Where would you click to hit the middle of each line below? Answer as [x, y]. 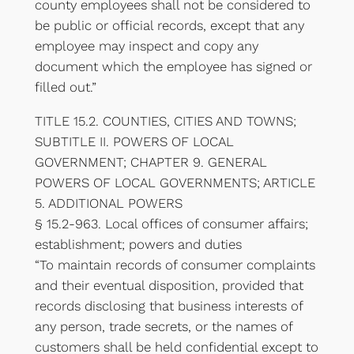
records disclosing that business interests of [168, 306]
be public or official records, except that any [169, 26]
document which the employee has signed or [173, 67]
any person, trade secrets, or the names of [163, 327]
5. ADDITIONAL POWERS [108, 203]
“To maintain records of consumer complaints [175, 265]
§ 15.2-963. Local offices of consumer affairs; [171, 224]
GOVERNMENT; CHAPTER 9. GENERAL [151, 162]
